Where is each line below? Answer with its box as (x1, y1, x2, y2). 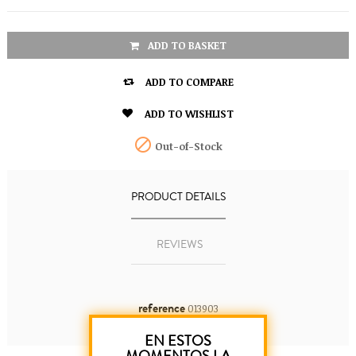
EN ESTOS (145, 331, 211, 351)
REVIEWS (156, 237, 203, 253)
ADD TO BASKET (148, 38, 226, 53)
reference (137, 299, 185, 318)
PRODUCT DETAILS (130, 189, 226, 206)
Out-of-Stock (153, 139, 222, 154)
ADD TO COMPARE (145, 74, 234, 89)
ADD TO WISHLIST (145, 106, 234, 121)
